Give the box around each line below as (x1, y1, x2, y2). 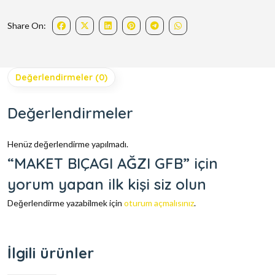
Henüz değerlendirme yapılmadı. (7, 139, 128, 150)
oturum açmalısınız (124, 198, 194, 209)
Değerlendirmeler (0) (15, 72, 107, 83)
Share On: (7, 20, 46, 31)
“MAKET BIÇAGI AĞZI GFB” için (7, 154, 218, 173)
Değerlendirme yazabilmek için (7, 198, 124, 209)
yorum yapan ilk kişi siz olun (7, 175, 206, 194)
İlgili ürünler (7, 244, 94, 263)
